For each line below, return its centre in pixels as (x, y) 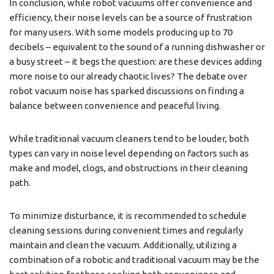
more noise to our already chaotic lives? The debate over (128, 76)
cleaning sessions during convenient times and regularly (126, 230)
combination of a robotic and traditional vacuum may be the (134, 259)
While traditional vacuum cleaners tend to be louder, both (129, 138)
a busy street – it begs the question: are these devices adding (135, 61)
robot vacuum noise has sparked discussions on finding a (127, 91)
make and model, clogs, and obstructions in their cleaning (128, 168)
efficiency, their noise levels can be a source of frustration (131, 17)
